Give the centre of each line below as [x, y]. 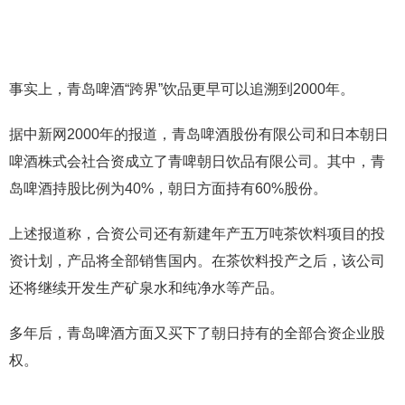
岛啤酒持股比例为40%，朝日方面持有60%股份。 [168, 188]
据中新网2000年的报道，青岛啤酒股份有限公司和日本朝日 [199, 134]
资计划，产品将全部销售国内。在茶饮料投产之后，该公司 [197, 261]
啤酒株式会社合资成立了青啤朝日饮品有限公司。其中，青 [197, 161]
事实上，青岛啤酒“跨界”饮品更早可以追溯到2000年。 [182, 89]
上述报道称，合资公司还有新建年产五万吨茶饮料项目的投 [197, 234]
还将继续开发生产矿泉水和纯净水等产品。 [146, 288]
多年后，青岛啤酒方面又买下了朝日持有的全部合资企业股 [197, 333]
